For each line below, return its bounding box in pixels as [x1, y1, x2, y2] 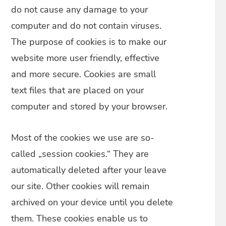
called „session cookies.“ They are [11, 148, 149, 160]
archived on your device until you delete [11, 196, 174, 208]
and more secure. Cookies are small [11, 68, 156, 80]
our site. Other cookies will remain [11, 180, 150, 192]
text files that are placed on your [11, 84, 144, 96]
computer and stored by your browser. [11, 100, 168, 112]
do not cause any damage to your [11, 4, 148, 16]
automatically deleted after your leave [11, 164, 167, 176]
